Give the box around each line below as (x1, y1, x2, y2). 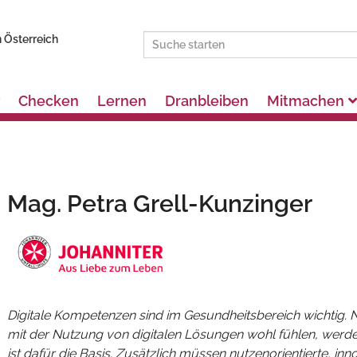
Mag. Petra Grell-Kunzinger (6, 190, 312, 218)
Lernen (96, 92, 147, 109)
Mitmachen (266, 92, 344, 109)
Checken (18, 92, 79, 109)
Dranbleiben (164, 92, 249, 109)
